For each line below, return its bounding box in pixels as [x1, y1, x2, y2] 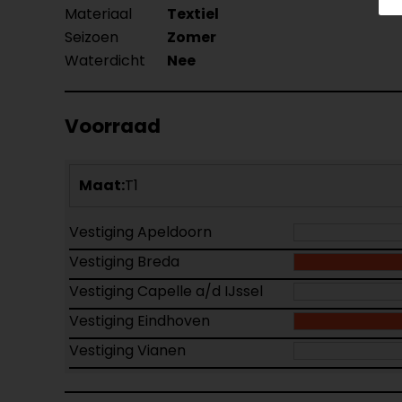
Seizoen [65, 27, 118, 48]
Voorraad [65, 112, 161, 140]
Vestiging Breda [69, 251, 179, 272]
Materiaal [65, 4, 132, 24]
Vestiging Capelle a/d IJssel [69, 281, 263, 301]
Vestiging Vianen [69, 340, 186, 361]
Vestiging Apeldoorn [69, 222, 212, 242]
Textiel [167, 4, 219, 24]
